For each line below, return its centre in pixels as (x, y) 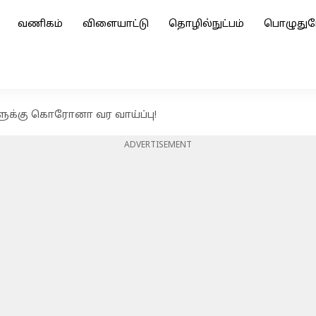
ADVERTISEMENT (158, 145)
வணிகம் (40, 24)
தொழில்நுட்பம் (206, 24)
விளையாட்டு (116, 24)
